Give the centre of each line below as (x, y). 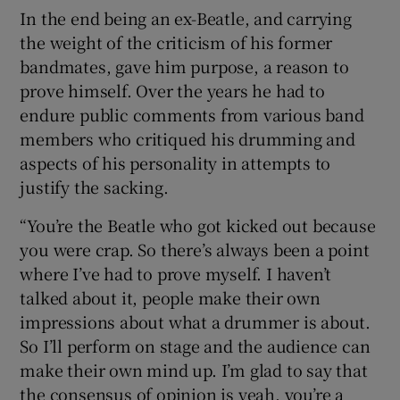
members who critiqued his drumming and (187, 138)
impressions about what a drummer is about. (196, 321)
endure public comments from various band (192, 114)
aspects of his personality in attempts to (175, 162)
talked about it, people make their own (170, 297)
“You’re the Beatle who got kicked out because (198, 225)
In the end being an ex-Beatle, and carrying (186, 17)
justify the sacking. (94, 186)
